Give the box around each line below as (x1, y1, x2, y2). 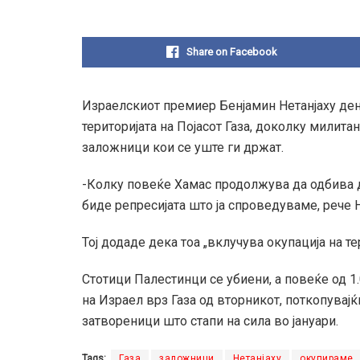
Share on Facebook (186, 46, 277, 59)
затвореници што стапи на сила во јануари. (82, 313, 338, 329)
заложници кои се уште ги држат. (82, 140, 284, 156)
